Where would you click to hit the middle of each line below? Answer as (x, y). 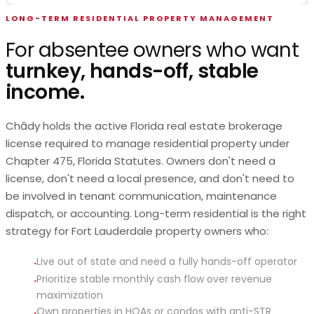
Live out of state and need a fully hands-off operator (167, 262)
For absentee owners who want (152, 50)
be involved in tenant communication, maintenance (141, 196)
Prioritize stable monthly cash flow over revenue (154, 279)
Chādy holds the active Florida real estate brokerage (144, 126)
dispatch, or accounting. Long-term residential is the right (156, 214)
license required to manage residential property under (148, 144)
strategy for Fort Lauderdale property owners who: (137, 231)
